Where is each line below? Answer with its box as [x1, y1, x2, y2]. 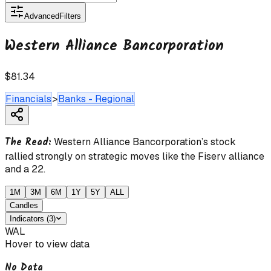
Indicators [10, 214, 44, 224]
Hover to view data [5, 238, 90, 251]
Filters [59, 11, 81, 21]
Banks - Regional [58, 93, 134, 106]
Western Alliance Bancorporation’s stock [54, 135, 236, 149]
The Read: [5, 135, 51, 151]
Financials [5, 93, 51, 106]
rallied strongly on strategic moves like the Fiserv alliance [5, 150, 264, 163]
